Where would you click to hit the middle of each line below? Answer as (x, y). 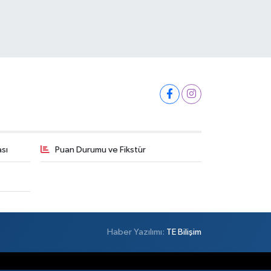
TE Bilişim (184, 232)
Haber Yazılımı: (137, 232)
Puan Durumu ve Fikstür (100, 149)
